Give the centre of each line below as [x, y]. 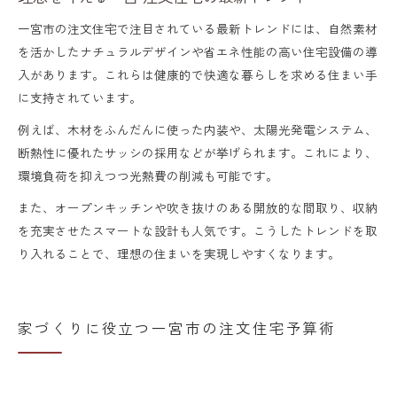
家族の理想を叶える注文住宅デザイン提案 [215, 39]
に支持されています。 [80, 97]
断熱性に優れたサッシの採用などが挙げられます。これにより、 [198, 152]
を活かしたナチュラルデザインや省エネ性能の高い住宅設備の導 [198, 51]
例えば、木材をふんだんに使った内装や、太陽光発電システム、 [198, 129]
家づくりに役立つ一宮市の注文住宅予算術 [177, 327]
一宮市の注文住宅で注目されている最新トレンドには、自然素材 [198, 28]
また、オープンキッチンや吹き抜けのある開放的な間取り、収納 [198, 207]
